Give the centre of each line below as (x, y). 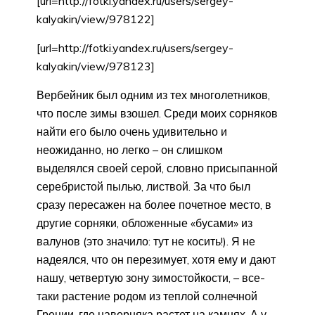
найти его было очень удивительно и (132, 132)
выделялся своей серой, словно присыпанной (157, 168)
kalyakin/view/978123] (96, 66)
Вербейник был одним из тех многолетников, (153, 95)
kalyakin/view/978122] (96, 19)
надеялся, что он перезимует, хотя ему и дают (156, 260)
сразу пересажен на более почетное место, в (154, 205)
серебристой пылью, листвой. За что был (143, 187)
